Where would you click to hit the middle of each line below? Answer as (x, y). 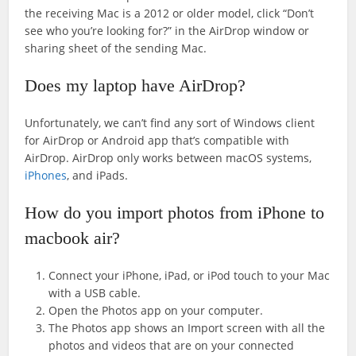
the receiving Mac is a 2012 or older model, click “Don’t (170, 14)
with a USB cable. (95, 293)
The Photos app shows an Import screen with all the (187, 328)
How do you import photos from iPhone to (175, 213)
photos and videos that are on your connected (172, 346)
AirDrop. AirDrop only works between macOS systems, (168, 158)
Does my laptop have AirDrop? (135, 86)
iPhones (46, 176)
